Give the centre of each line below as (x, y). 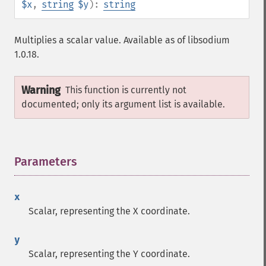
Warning (41, 90)
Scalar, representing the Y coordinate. (109, 254)
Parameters (46, 161)
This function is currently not (126, 90)
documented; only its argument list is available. (123, 104)
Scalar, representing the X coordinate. (109, 211)
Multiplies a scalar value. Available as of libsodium (122, 40)
